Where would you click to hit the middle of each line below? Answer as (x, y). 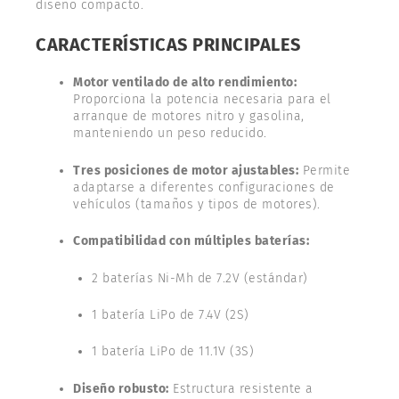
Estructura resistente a (241, 388)
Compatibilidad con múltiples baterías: (191, 241)
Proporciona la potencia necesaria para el (202, 100)
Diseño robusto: (121, 388)
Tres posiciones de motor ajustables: (186, 170)
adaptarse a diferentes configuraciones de (204, 187)
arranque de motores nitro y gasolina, (189, 117)
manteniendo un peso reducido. (170, 134)
